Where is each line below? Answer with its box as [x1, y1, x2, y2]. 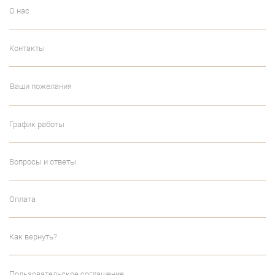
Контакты [9, 42, 45, 54]
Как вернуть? [9, 231, 57, 242]
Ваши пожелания [10, 80, 72, 92]
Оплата [9, 193, 36, 205]
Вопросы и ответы [9, 156, 76, 168]
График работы [9, 118, 64, 130]
